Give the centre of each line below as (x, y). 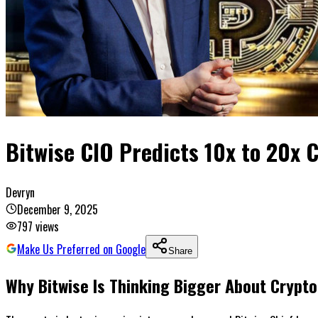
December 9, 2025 (57, 209)
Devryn (20, 192)
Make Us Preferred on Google (81, 249)
